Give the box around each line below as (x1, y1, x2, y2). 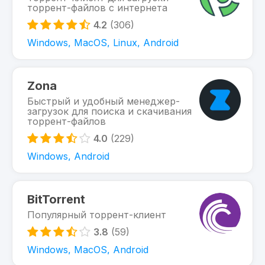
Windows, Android (27, 150, 109, 162)
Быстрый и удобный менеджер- (27, 95, 180, 107)
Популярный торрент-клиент (27, 209, 166, 221)
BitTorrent (27, 192, 85, 206)
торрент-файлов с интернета (27, 2, 167, 14)
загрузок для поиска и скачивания (27, 105, 192, 117)
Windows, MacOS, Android (27, 244, 148, 256)
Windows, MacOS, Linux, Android (27, 37, 179, 49)
